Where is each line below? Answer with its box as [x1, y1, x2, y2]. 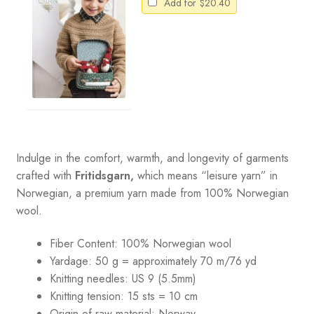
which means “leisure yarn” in [133, 167, 278, 184]
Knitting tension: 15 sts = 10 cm [49, 288, 198, 305]
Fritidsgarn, [74, 167, 134, 184]
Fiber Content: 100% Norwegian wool [49, 235, 231, 252]
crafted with [15, 167, 75, 184]
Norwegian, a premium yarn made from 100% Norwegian [15, 184, 289, 201]
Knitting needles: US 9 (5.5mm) [49, 271, 196, 287]
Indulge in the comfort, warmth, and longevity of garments [15, 149, 289, 166]
